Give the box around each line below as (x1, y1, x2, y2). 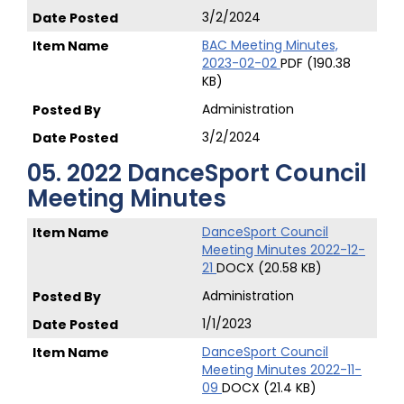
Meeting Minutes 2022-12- (202, 241, 365, 259)
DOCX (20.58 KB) (216, 259, 322, 277)
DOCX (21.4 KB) (222, 379, 317, 397)
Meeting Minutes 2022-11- (202, 361, 362, 379)
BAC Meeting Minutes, (202, 36, 338, 54)
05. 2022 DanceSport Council (27, 157, 367, 189)
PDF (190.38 (280, 54, 351, 72)
